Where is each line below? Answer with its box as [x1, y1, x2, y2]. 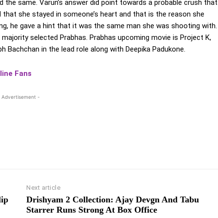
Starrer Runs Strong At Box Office [26, 205, 158, 215]
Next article [26, 184, 61, 192]
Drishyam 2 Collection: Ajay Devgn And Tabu [26, 195, 200, 205]
